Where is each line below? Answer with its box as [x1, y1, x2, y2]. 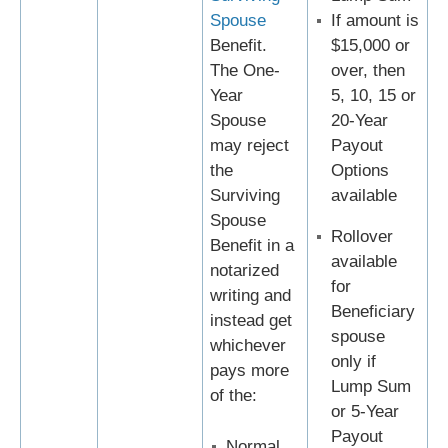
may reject [210, 136, 289, 156]
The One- [210, 61, 280, 81]
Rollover [331, 227, 393, 247]
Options [331, 161, 389, 181]
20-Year [331, 111, 388, 131]
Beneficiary [331, 302, 415, 322]
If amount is [331, 11, 419, 31]
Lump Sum [331, 377, 411, 397]
